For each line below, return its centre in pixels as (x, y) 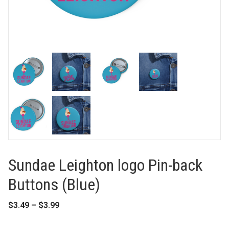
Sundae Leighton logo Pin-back (105, 165)
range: (71, 214)
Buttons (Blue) (54, 184)
